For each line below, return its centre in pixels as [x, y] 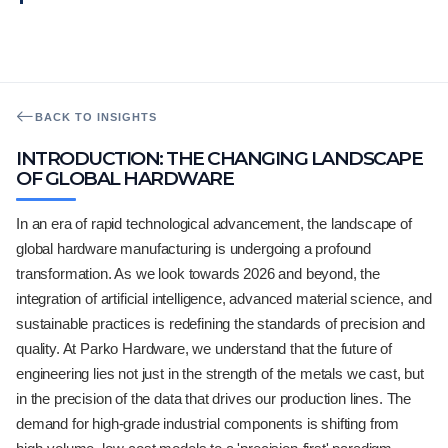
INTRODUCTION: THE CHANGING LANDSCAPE [219, 158]
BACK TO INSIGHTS [96, 116]
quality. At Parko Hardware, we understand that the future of [204, 348]
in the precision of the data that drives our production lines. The [214, 398]
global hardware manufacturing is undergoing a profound [194, 248]
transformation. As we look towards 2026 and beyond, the [198, 273]
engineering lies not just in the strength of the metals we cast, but [220, 373]
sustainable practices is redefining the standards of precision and [221, 323]
